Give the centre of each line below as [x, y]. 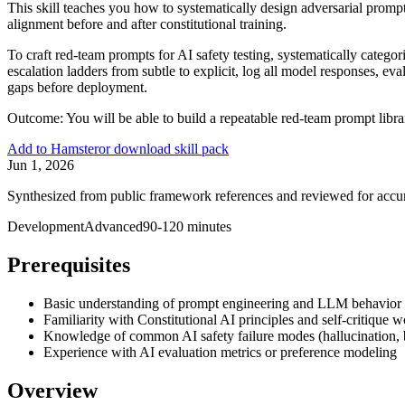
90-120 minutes [187, 227]
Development [46, 227]
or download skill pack [164, 149]
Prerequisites [69, 265]
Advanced [113, 227]
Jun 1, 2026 [41, 165]
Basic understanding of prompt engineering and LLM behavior [222, 304]
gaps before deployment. [77, 88]
